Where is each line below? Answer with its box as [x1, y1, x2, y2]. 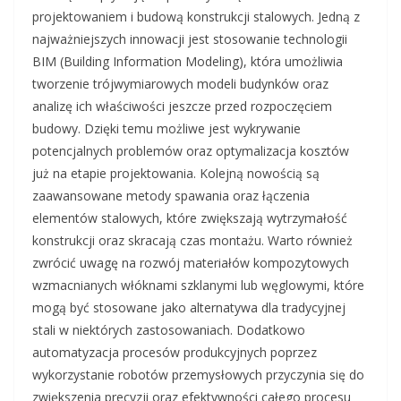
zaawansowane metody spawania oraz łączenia [32, 187, 310, 205]
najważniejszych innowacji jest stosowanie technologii [32, 30, 347, 48]
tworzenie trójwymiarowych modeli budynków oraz [32, 75, 328, 93]
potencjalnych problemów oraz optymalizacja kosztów [32, 142, 349, 160]
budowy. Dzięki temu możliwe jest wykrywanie [32, 120, 301, 138]
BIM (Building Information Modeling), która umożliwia [32, 53, 343, 71]
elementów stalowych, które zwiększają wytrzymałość [32, 209, 347, 227]
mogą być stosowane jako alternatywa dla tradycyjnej [32, 299, 346, 317]
